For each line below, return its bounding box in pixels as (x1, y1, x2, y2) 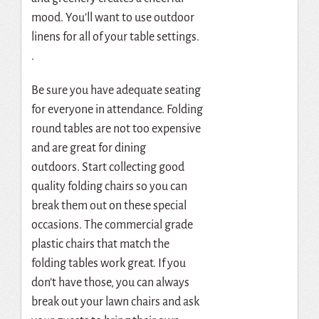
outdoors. (31, 161, 80, 174)
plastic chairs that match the (31, 238, 169, 251)
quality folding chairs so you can (31, 180, 187, 194)
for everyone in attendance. (31, 103, 164, 117)
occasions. (31, 219, 82, 232)
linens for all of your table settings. (31, 30, 199, 43)
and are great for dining (31, 142, 146, 155)
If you (157, 257, 186, 271)
